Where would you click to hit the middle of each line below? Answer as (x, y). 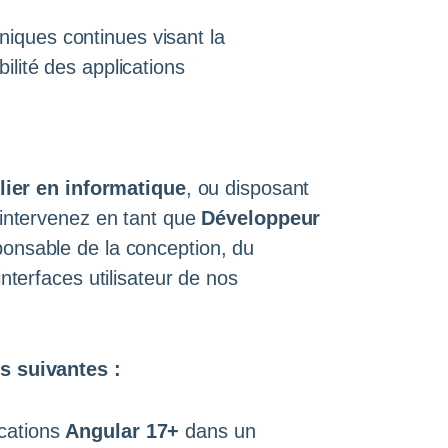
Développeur (261, 218)
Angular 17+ (122, 430)
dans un (217, 430)
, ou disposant (247, 188)
